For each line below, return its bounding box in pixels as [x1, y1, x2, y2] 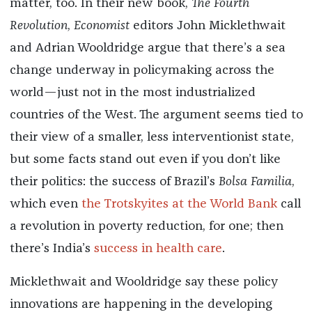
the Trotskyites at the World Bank [81, 198, 277, 211]
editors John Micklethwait [132, 19, 286, 33]
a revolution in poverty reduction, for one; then [9, 220, 283, 233]
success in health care [93, 242, 222, 256]
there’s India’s [9, 242, 94, 256]
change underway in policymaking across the [9, 64, 274, 77]
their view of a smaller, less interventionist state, [9, 131, 294, 144]
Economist [73, 19, 133, 33]
